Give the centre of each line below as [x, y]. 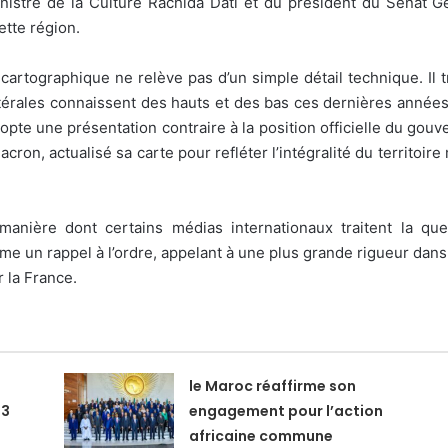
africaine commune [261, 435]
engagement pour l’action [286, 410]
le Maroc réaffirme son [273, 385]
